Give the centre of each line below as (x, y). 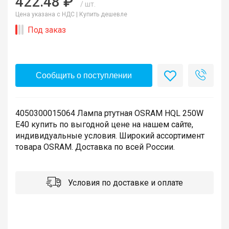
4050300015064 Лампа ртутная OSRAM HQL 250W (109, 113)
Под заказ (47, 30)
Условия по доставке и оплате (124, 182)
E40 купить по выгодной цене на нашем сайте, (104, 124)
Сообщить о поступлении (84, 75)
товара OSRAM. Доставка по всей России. (95, 147)
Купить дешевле (103, 14)
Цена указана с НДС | (47, 14)
